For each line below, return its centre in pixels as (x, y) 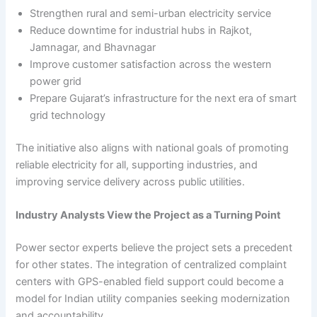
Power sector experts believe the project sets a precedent (154, 247)
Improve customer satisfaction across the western (151, 64)
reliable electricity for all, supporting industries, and (137, 165)
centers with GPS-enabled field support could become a (150, 281)
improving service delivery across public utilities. (131, 181)
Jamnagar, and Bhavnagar (93, 47)
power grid (56, 81)
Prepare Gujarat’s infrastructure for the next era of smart (163, 98)
